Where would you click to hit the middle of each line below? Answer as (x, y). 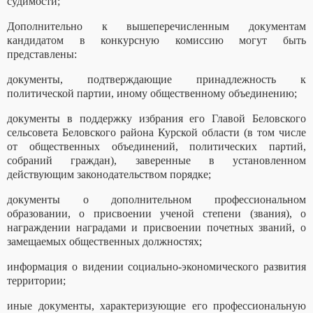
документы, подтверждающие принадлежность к (156, 80)
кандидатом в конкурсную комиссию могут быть (156, 41)
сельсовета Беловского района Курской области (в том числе (156, 133)
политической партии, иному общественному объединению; (152, 94)
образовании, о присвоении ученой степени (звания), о (156, 214)
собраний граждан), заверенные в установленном (156, 161)
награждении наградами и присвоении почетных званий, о (156, 228)
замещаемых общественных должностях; (104, 242)
